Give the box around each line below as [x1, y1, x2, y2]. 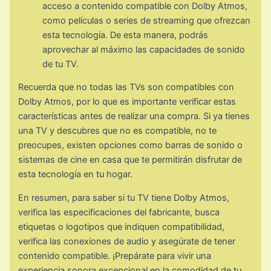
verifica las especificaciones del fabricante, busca [18, 206, 220, 218]
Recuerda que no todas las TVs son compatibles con [18, 82, 235, 93]
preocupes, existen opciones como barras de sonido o [18, 140, 243, 151]
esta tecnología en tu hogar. [18, 169, 133, 180]
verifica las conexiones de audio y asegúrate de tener [18, 235, 236, 247]
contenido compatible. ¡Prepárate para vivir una [18, 250, 212, 261]
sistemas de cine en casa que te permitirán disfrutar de [18, 154, 243, 166]
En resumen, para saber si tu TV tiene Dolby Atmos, [18, 192, 230, 203]
